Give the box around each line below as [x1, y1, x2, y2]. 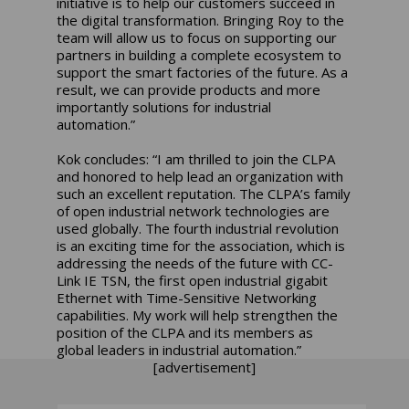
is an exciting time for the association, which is [57, 236, 346, 255]
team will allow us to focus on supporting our [57, 27, 338, 47]
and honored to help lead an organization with [57, 166, 344, 185]
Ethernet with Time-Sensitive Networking [57, 288, 318, 307]
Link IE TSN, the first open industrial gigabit [57, 270, 329, 289]
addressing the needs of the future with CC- [57, 253, 334, 272]
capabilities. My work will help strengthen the [57, 305, 339, 324]
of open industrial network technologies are [57, 201, 330, 220]
